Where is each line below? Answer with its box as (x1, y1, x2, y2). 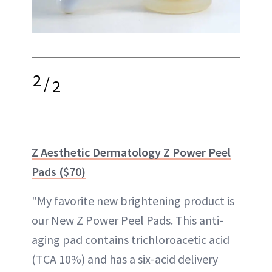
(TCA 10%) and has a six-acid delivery (32, 251, 218, 267)
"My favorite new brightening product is (32, 193, 234, 208)
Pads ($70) (32, 164, 86, 179)
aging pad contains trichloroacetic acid (32, 232, 229, 247)
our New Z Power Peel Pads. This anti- (32, 212, 223, 228)
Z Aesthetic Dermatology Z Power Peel (32, 144, 231, 160)
